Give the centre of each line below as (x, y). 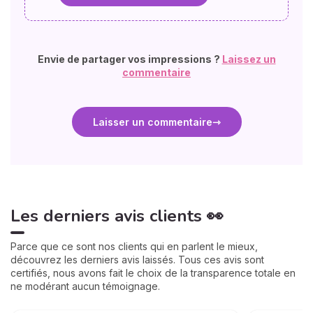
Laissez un (249, 59)
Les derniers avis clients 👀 (117, 216)
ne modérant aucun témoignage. (85, 286)
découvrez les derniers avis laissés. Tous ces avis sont (137, 260)
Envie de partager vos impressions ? (130, 59)
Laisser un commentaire (152, 122)
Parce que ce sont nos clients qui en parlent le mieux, (134, 246)
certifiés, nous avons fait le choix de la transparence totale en (153, 273)
